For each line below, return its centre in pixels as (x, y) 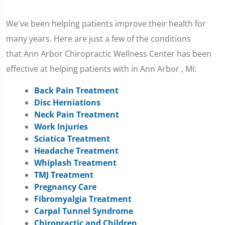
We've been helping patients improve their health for (106, 24)
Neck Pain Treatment (77, 115)
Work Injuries (61, 127)
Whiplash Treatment (75, 163)
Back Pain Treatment (76, 90)
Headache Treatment (76, 151)
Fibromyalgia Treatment (83, 199)
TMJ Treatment (64, 175)
